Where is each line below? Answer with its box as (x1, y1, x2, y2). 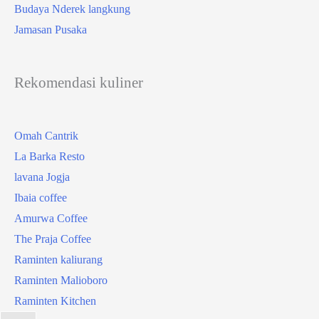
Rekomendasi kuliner (14, 74, 143, 91)
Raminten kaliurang (14, 253, 103, 266)
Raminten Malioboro (14, 274, 108, 287)
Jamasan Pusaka (14, 23, 87, 36)
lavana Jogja (14, 171, 70, 184)
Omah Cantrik (14, 130, 78, 142)
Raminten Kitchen (14, 295, 96, 308)
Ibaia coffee (14, 192, 67, 204)
